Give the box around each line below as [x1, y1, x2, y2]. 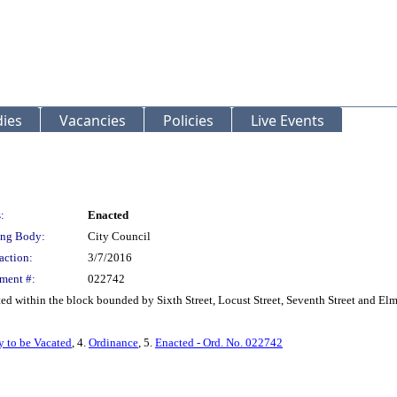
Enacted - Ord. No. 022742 [155, 336, 283, 349]
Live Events [251, 111, 324, 130]
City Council [88, 230, 151, 243]
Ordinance [89, 336, 138, 349]
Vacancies [59, 111, 126, 130]
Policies [163, 111, 214, 130]
